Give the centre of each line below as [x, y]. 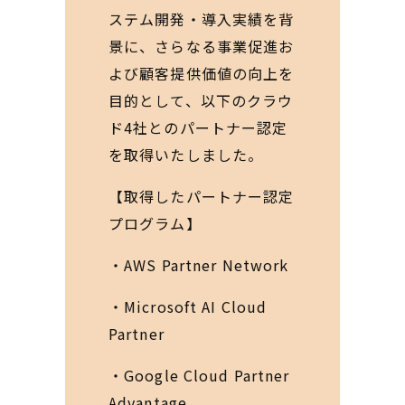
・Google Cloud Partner [199, 375]
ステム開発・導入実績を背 [202, 19]
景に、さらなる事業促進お [202, 46]
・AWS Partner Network [199, 265]
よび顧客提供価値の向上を [202, 73]
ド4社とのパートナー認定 [198, 127]
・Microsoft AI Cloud [188, 306]
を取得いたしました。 [186, 155]
